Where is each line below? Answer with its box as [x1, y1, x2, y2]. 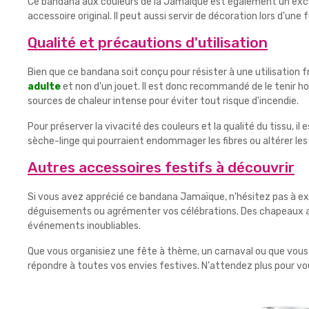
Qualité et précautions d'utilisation [28, 34, 268, 51]
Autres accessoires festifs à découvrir [28, 159, 295, 176]
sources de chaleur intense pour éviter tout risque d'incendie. [28, 95, 299, 107]
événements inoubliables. [28, 220, 141, 232]
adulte [28, 81, 61, 92]
